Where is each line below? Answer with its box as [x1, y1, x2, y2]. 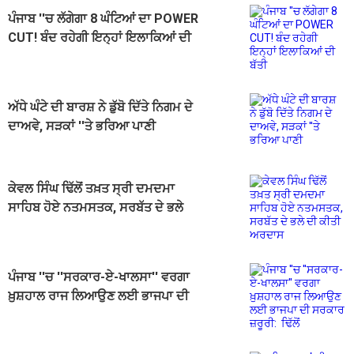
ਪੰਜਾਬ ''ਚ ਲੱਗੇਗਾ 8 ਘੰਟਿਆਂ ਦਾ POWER [8, 11, 198, 27]
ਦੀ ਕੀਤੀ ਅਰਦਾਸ [8, 219, 92, 235]
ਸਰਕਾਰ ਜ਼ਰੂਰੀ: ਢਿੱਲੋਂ [8, 307, 106, 323]
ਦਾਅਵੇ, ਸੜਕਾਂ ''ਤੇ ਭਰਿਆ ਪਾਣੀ [8, 119, 156, 134]
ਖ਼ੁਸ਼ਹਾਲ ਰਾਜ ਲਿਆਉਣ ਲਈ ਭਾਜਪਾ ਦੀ [8, 288, 189, 304]
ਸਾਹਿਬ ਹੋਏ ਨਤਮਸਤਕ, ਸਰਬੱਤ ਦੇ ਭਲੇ [8, 200, 183, 216]
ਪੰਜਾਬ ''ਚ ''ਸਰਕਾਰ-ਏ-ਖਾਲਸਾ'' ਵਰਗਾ [8, 269, 190, 285]
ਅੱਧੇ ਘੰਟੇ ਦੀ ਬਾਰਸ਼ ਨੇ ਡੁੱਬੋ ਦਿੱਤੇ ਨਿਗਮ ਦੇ [8, 100, 193, 115]
